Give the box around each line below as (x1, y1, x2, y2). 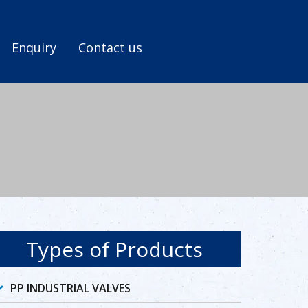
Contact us (78, 39, 142, 56)
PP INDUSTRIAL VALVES (10, 280, 131, 296)
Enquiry (12, 39, 56, 56)
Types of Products (26, 235, 203, 263)
